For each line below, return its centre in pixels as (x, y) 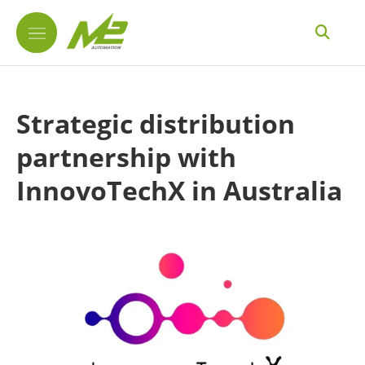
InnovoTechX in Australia (179, 190)
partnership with (126, 157)
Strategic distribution (156, 123)
